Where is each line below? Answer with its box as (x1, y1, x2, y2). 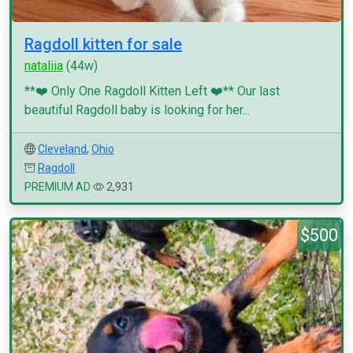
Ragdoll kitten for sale (24, 35, 182, 54)
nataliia (24, 58, 63, 73)
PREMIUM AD (24, 180, 91, 193)
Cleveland (38, 143, 87, 155)
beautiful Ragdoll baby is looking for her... (24, 102, 250, 117)
